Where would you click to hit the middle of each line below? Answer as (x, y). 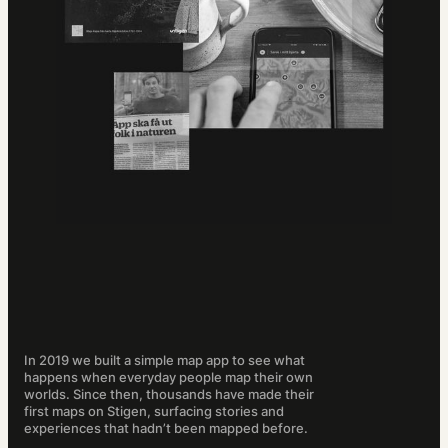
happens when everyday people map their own (168, 377)
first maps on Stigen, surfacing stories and (154, 411)
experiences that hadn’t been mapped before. (166, 428)
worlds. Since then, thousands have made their (169, 394)
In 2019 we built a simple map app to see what (164, 360)
